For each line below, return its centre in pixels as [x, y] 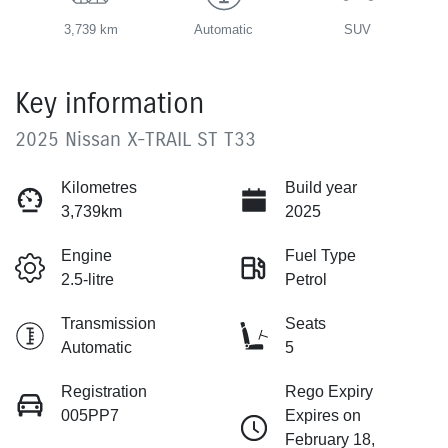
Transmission [108, 324]
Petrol [306, 280]
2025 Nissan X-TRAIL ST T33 [135, 140]
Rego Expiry [329, 392]
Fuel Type [320, 256]
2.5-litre [87, 280]
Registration [104, 392]
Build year [321, 188]
